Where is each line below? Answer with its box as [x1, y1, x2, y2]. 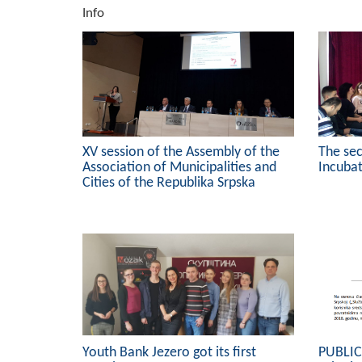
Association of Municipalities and [82, 160, 276, 175]
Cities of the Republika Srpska [82, 175, 255, 191]
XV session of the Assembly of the [82, 145, 280, 160]
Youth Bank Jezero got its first [82, 345, 256, 360]
